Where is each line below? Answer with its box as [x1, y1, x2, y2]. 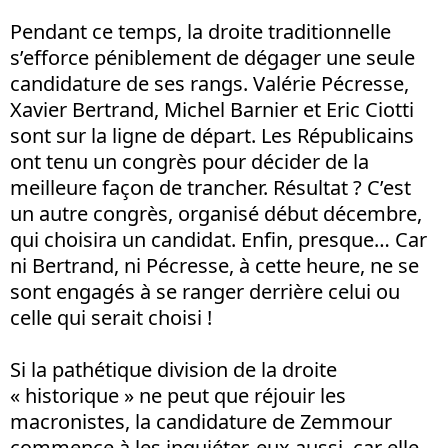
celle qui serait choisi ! [10, 304, 212, 332]
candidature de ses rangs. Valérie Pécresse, [10, 70, 409, 98]
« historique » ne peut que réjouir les [10, 382, 346, 410]
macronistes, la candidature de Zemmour [10, 408, 392, 436]
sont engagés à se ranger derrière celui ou [10, 278, 400, 306]
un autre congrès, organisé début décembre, [10, 200, 422, 228]
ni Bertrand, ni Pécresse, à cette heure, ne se [10, 252, 419, 280]
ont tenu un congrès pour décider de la [10, 148, 369, 176]
